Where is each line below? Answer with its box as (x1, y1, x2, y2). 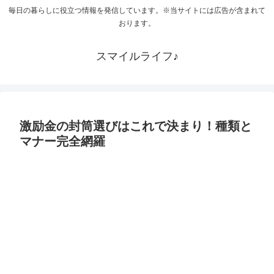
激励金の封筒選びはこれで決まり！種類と (20, 119, 252, 133)
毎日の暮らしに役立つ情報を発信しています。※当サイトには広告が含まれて (9, 6, 265, 15)
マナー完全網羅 (20, 135, 105, 149)
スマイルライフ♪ (95, 50, 179, 63)
